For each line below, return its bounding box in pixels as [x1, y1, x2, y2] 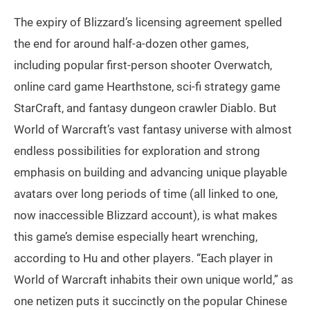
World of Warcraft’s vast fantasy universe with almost [14, 122, 292, 136]
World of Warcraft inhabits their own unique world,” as [14, 272, 293, 286]
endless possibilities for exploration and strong [14, 143, 260, 158]
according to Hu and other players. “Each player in [14, 250, 273, 265]
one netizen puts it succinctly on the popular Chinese [14, 293, 287, 308]
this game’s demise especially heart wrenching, [14, 229, 257, 244]
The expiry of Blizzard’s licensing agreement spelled [14, 15, 282, 29]
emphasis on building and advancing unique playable [14, 165, 287, 179]
